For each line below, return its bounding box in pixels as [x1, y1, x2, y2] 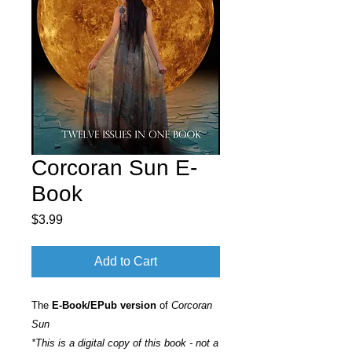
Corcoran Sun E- [31, 156, 197, 180]
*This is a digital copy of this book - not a [31, 337, 218, 349]
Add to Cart [94, 255, 157, 268]
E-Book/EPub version [52, 299, 156, 311]
